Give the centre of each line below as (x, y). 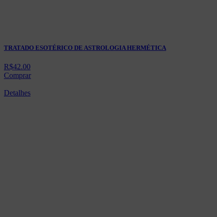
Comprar (17, 76)
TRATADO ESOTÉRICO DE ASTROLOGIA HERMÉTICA (85, 47)
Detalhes (17, 93)
